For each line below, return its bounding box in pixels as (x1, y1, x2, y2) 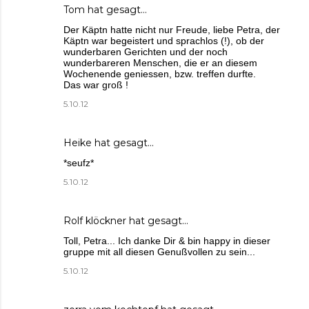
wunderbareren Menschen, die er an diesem (63, 57, 257, 69)
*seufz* (63, 157, 94, 169)
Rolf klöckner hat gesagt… (63, 215, 188, 228)
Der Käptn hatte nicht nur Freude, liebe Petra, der (63, 24, 280, 36)
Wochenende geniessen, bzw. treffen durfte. (63, 68, 256, 80)
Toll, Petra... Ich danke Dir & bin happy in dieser (63, 235, 270, 247)
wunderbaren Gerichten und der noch (63, 46, 228, 58)
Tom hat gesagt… (63, 3, 147, 17)
